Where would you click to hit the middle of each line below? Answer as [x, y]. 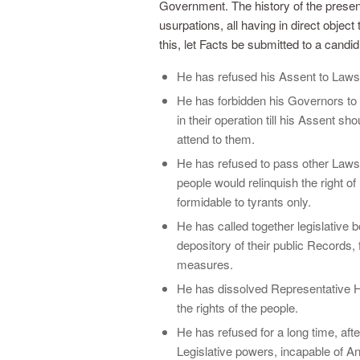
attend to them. [216, 138]
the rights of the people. [237, 307]
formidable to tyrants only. [244, 201]
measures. [205, 264]
